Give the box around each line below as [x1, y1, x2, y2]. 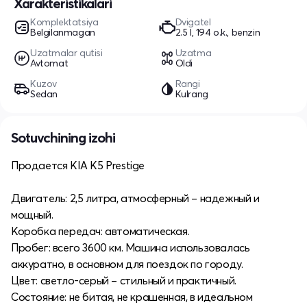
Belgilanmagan [30, 25, 95, 38]
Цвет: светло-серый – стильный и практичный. [11, 273, 236, 287]
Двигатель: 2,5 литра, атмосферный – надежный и [11, 191, 260, 205]
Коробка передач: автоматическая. [11, 223, 190, 238]
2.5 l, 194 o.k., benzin [175, 25, 260, 38]
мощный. [11, 207, 53, 221]
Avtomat [30, 56, 69, 69]
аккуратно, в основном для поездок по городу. [11, 256, 243, 271]
